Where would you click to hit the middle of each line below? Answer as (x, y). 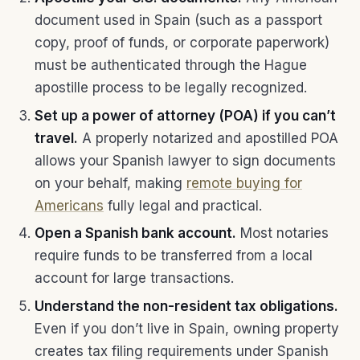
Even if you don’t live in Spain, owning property (186, 329)
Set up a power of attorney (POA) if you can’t (185, 115)
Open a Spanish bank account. (135, 233)
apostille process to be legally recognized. (170, 87)
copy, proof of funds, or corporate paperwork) (182, 42)
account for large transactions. (134, 278)
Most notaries (282, 233)
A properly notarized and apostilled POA (208, 138)
